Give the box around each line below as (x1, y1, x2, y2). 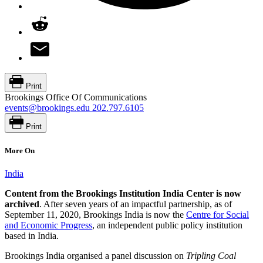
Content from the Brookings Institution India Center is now (5, 188, 241, 199)
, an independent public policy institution (92, 220, 242, 231)
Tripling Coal (186, 251, 236, 261)
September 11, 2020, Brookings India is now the (5, 210, 186, 220)
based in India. (5, 231, 59, 241)
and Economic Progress (5, 220, 92, 231)
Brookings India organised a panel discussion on (5, 251, 186, 261)
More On (5, 146, 35, 156)
